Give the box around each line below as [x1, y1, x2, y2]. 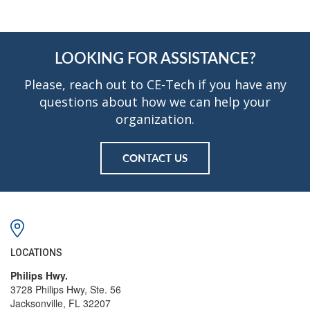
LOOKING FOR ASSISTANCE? [54, 46, 256, 69]
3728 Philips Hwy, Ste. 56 [10, 282, 121, 296]
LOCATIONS [10, 247, 62, 258]
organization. [116, 111, 194, 127]
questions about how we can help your [39, 93, 271, 110]
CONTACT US [122, 150, 188, 165]
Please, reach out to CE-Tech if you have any [24, 76, 286, 93]
